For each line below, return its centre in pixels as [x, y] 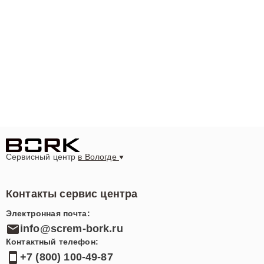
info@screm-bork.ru [72, 229]
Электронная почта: [48, 213]
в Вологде [98, 156]
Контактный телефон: [52, 241]
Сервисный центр [42, 156]
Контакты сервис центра [72, 194]
